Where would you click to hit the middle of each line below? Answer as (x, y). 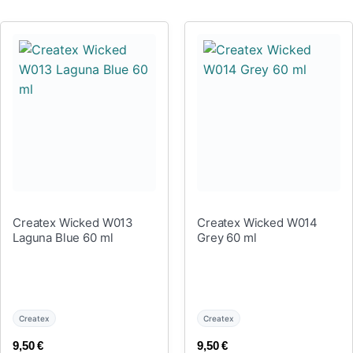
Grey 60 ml (227, 237)
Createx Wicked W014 (258, 222)
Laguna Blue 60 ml (63, 237)
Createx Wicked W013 (73, 222)
